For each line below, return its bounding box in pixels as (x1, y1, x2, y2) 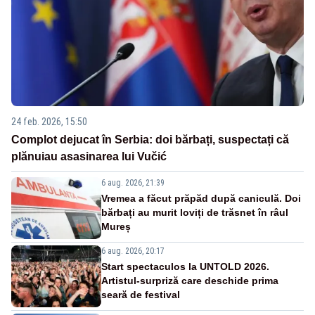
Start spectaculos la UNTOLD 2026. (101, 260, 269, 272)
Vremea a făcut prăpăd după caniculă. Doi (101, 192, 301, 204)
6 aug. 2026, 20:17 (101, 245, 165, 256)
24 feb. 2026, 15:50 (11, 115, 87, 127)
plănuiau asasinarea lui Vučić (11, 150, 167, 162)
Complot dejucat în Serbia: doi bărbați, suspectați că (11, 133, 289, 146)
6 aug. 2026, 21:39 (101, 177, 165, 188)
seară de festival (101, 288, 180, 300)
